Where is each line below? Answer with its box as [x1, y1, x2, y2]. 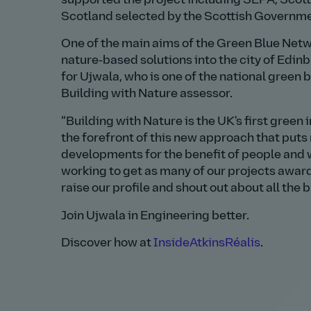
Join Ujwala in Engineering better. [61, 210, 249, 222]
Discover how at [61, 237, 153, 250]
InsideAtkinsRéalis [153, 237, 260, 250]
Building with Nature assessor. [61, 88, 233, 101]
